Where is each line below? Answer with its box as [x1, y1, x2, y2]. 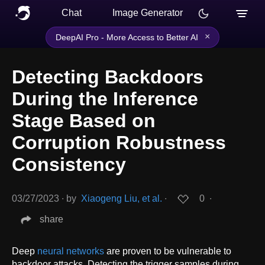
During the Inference [12, 88, 198, 110]
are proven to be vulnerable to [104, 245, 231, 256]
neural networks [37, 245, 104, 256]
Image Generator [112, 8, 183, 18]
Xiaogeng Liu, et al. [81, 193, 162, 204]
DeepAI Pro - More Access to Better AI [56, 33, 198, 42]
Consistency [12, 154, 126, 176]
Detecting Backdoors [12, 66, 203, 88]
